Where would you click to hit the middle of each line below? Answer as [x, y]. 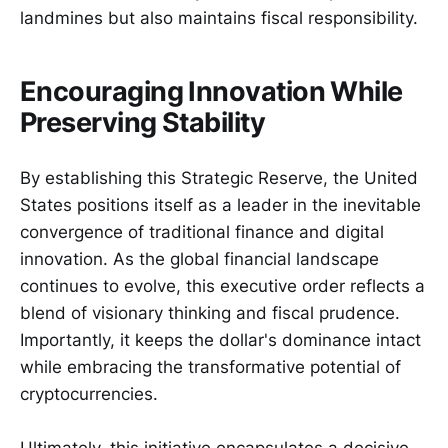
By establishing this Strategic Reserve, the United [219, 177]
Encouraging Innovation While [211, 91]
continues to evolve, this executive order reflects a [222, 285]
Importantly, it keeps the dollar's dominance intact [220, 339]
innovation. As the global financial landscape [199, 258]
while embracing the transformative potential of [210, 366]
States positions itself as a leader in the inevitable [220, 204]
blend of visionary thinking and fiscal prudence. [210, 312]
